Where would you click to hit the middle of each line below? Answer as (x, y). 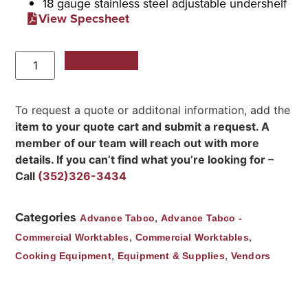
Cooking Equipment (63, 256)
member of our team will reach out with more (137, 143)
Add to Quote (102, 60)
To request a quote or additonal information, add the (153, 110)
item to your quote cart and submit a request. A (143, 126)
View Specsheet (84, 18)
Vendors (251, 256)
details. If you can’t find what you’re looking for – (145, 159)
